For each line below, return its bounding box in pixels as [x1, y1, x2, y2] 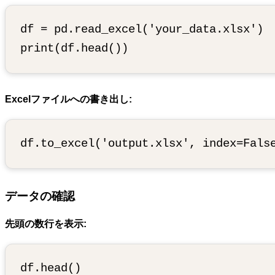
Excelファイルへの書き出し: [5, 94, 132, 105]
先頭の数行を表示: [5, 218, 87, 229]
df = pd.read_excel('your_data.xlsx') [20, 23, 263, 37]
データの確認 [5, 190, 75, 203]
